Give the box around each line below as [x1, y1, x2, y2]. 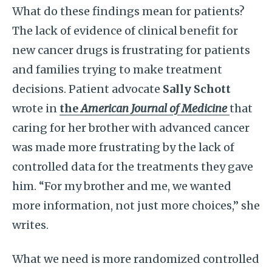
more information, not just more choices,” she [12, 199, 260, 212]
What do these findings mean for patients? [12, 4, 245, 18]
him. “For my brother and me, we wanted [12, 179, 231, 193]
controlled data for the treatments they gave [12, 160, 253, 174]
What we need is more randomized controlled [12, 252, 259, 266]
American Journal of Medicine [81, 101, 229, 115]
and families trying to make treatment [12, 63, 222, 76]
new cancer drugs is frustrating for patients [12, 43, 250, 57]
